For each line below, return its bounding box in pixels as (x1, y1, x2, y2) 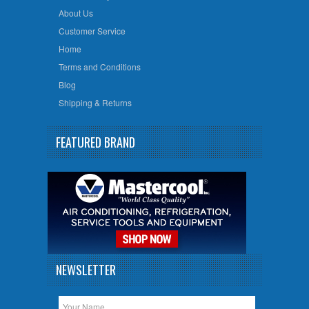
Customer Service (58, 25, 126, 37)
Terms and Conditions (58, 61, 141, 73)
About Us (58, 7, 93, 19)
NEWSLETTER (56, 260, 116, 279)
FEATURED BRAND (56, 132, 135, 151)
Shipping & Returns (58, 97, 132, 109)
